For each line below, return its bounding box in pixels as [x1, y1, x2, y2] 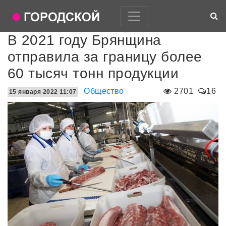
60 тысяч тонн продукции [8, 66, 179, 81]
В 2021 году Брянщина [8, 32, 161, 48]
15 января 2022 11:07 [9, 88, 77, 95]
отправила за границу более [8, 49, 202, 65]
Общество [84, 87, 124, 95]
